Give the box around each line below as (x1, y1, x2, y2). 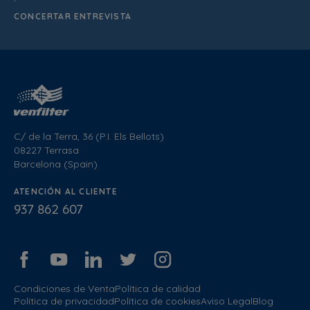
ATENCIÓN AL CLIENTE (14, 185, 118, 197)
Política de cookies (114, 294, 201, 307)
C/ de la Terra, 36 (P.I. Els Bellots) (14, 129, 164, 143)
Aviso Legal (201, 294, 253, 307)
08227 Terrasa (14, 143, 79, 156)
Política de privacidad (14, 294, 114, 307)
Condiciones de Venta (14, 282, 115, 295)
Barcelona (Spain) (14, 157, 98, 170)
